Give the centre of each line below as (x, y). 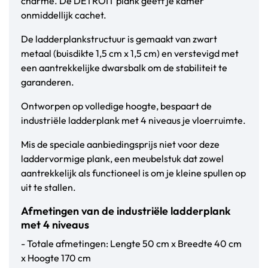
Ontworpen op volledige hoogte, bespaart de (116, 106)
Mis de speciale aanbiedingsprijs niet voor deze (120, 144)
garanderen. (48, 82)
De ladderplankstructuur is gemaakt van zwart (119, 39)
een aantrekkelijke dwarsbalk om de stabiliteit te (124, 68)
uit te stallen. (48, 188)
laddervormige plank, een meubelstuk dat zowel (122, 159)
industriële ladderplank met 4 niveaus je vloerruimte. (133, 121)
